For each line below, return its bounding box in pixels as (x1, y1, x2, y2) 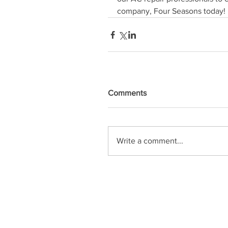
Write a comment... (117, 136, 183, 145)
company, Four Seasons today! (117, 7, 225, 15)
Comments (108, 89, 147, 97)
